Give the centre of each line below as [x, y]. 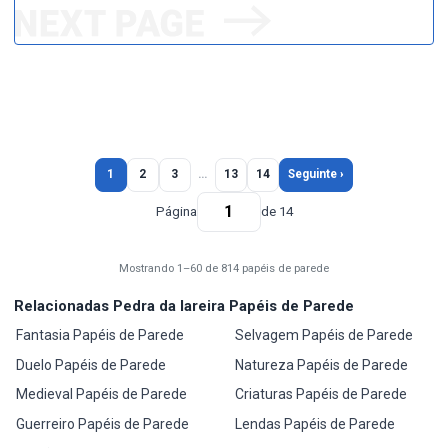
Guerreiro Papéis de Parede [103, 424]
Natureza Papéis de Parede [321, 364]
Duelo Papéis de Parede [91, 364]
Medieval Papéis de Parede [102, 394]
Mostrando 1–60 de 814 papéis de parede [224, 268]
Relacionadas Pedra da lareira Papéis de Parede [184, 305]
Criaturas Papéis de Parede [320, 394]
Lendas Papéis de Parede [314, 424]
